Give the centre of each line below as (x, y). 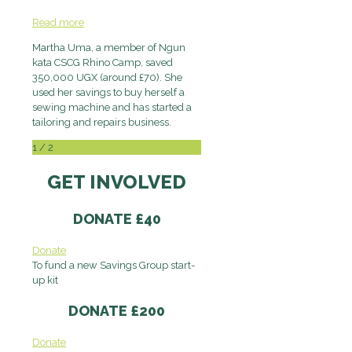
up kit (45, 280)
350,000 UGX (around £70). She (107, 78)
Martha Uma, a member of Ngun (109, 48)
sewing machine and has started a (112, 108)
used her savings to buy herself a (108, 93)
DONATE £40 (117, 219)
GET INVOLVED (117, 182)
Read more (58, 23)
